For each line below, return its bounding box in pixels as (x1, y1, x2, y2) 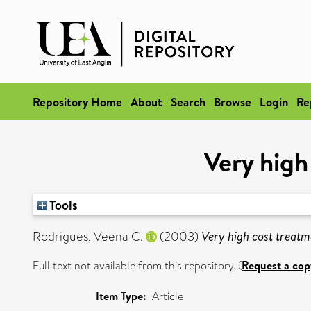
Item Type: (96, 288, 146, 303)
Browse (214, 94, 251, 110)
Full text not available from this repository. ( (33, 258, 242, 274)
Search (171, 94, 205, 110)
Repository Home (33, 94, 122, 110)
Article (152, 288, 183, 304)
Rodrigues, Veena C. (33, 228, 143, 246)
